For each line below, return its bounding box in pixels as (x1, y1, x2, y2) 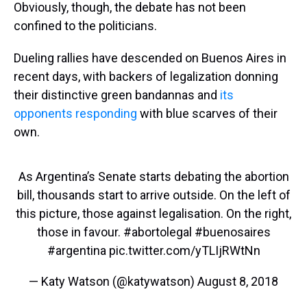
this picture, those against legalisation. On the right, (16, 206, 291, 221)
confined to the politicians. (14, 19, 157, 34)
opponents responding (14, 106, 137, 121)
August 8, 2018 (197, 274, 278, 289)
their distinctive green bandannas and (14, 88, 220, 103)
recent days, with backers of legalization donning (14, 69, 278, 84)
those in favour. (36, 225, 123, 240)
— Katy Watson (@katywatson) (29, 274, 197, 289)
